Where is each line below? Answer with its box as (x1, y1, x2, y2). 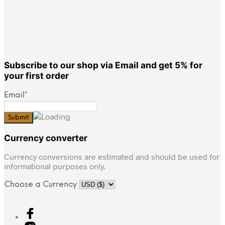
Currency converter (4, 132, 87, 143)
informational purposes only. (4, 161, 105, 171)
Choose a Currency (4, 180, 79, 189)
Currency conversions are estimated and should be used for (4, 151, 219, 161)
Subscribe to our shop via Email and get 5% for (4, 59, 202, 70)
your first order (4, 70, 69, 81)
